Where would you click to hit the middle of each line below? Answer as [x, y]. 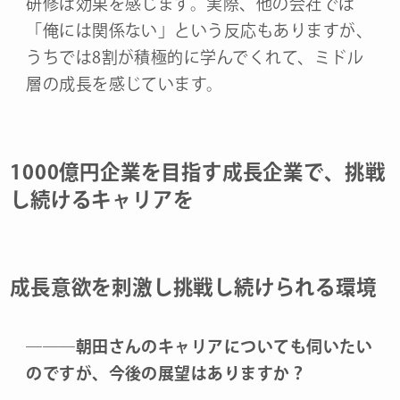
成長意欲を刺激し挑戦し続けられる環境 [193, 287]
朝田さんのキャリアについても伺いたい [224, 346]
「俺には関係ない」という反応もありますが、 [200, 31]
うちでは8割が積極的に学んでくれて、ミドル [195, 58]
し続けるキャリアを [102, 199]
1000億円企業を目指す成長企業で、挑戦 [198, 171]
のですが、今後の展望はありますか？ [167, 373]
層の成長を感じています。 [125, 84]
